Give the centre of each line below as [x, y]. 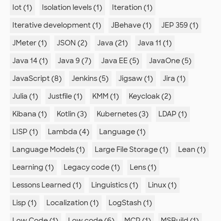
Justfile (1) [65, 96]
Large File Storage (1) [131, 150]
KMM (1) [106, 96]
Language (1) [122, 132]
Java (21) [112, 43]
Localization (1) [73, 203]
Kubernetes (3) [123, 114]
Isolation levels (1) [72, 8]
